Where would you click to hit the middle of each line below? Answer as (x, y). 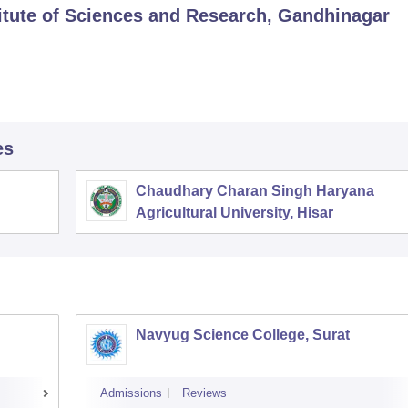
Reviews (204, 393)
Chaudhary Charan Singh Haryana (255, 191)
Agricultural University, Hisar (235, 213)
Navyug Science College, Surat (243, 335)
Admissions (131, 393)
